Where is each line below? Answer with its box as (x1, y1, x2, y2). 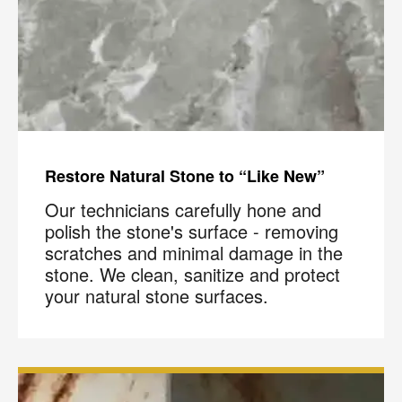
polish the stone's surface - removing (45, 218, 338, 245)
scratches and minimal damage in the (45, 240, 343, 267)
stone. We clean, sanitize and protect (45, 261, 340, 288)
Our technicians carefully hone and (45, 197, 321, 223)
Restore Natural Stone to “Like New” (45, 164, 325, 188)
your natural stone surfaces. (45, 283, 268, 310)
